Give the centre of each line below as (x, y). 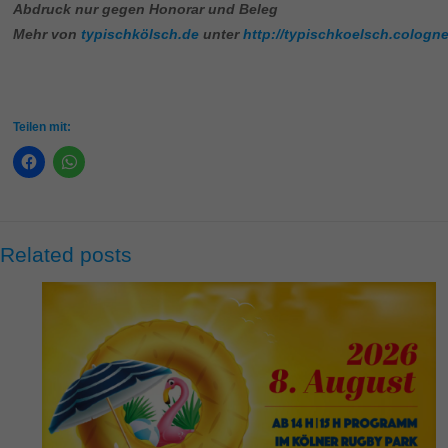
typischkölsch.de (140, 34)
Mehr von (47, 34)
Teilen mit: (42, 127)
